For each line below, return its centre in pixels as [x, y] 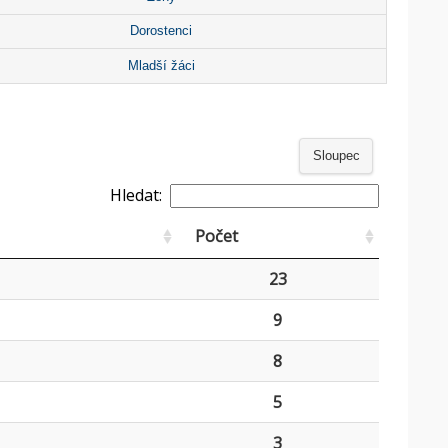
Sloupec [336, 156]
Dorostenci [161, 31]
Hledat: [135, 194]
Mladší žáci [161, 65]
